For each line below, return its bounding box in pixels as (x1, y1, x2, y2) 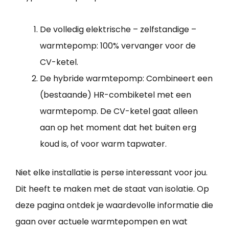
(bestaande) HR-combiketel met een (40, 89, 191, 101)
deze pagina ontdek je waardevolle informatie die (15, 199, 213, 212)
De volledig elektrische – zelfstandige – (40, 24, 196, 36)
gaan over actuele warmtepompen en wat (15, 216, 188, 228)
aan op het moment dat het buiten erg (40, 122, 196, 134)
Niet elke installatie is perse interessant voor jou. (15, 167, 208, 179)
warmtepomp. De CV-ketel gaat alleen (40, 105, 198, 118)
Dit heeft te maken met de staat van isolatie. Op (15, 183, 209, 195)
